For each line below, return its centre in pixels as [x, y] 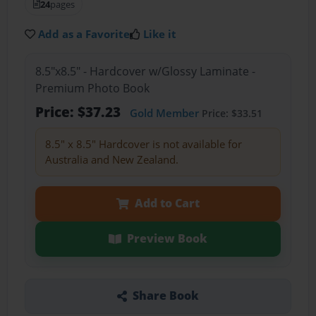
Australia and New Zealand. [111, 160]
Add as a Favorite [84, 34]
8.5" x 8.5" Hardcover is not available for [143, 144]
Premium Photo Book [92, 89]
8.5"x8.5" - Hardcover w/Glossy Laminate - [145, 72]
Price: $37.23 [79, 112]
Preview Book [167, 239]
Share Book [165, 296]
